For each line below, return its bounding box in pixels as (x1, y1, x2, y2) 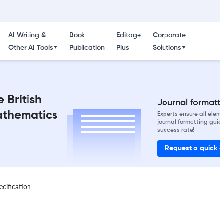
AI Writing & (8, 32, 46, 39)
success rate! (157, 127, 194, 133)
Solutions (152, 44, 181, 51)
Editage (116, 32, 141, 39)
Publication (69, 44, 105, 51)
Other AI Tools (8, 44, 53, 51)
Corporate (152, 32, 186, 39)
